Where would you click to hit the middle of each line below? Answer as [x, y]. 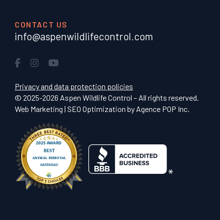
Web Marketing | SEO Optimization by [75, 109]
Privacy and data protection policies [74, 86]
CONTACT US [41, 25]
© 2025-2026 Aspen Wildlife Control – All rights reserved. [107, 98]
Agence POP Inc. [163, 109]
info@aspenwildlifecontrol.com [84, 36]
